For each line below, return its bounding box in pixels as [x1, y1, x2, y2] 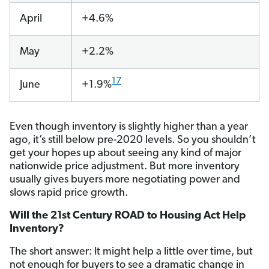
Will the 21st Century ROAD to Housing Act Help [10, 210, 246, 222]
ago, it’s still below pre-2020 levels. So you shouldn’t [10, 134, 256, 147]
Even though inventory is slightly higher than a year [10, 121, 248, 133]
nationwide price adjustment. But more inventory [10, 161, 240, 173]
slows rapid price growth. [10, 187, 128, 199]
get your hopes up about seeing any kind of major [10, 148, 241, 160]
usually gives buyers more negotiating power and [10, 174, 240, 186]
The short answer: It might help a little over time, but [10, 246, 253, 258]
